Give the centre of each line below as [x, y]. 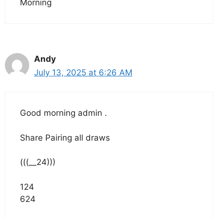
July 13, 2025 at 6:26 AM [83, 72]
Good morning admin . [64, 113]
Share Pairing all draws [65, 137]
